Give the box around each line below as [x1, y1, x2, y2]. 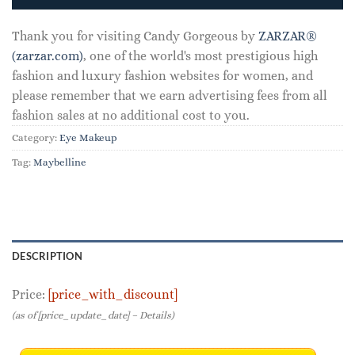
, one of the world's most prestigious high [83, 48, 318, 63]
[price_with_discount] [48, 286, 177, 302]
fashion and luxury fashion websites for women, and [12, 67, 313, 83]
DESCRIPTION [12, 249, 82, 262]
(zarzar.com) [12, 48, 83, 63]
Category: [12, 131, 59, 143]
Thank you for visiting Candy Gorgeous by [12, 28, 258, 44]
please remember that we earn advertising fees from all [12, 87, 327, 103]
